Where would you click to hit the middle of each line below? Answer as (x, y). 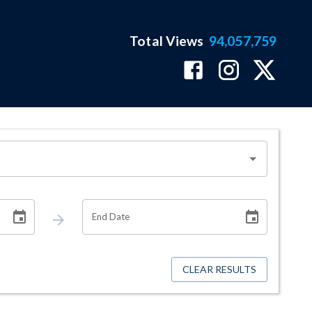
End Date (111, 216)
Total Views (167, 41)
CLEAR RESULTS (219, 270)
